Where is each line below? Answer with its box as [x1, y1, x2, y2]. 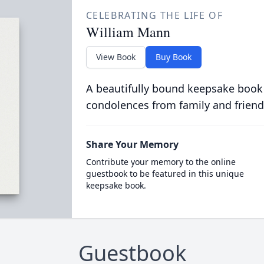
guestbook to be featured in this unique [85, 168, 244, 179]
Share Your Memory [85, 138, 179, 151]
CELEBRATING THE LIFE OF [85, 9, 223, 22]
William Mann [85, 22, 170, 41]
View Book [95, 51, 136, 62]
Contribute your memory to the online [85, 156, 236, 167]
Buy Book [155, 51, 192, 62]
